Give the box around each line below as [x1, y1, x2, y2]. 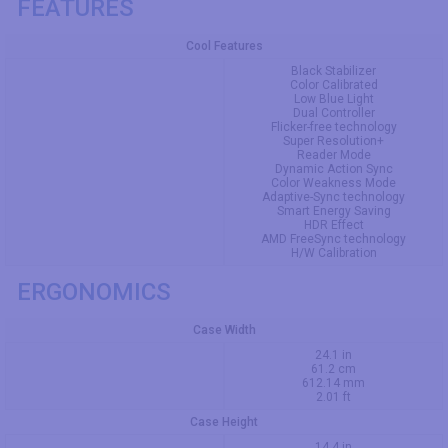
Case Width [192, 323, 256, 337]
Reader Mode [296, 148, 371, 162]
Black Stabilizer [291, 64, 376, 78]
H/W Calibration [290, 246, 377, 260]
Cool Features [185, 39, 263, 53]
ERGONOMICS [17, 278, 171, 306]
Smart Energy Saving [276, 204, 391, 218]
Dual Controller [292, 106, 375, 120]
